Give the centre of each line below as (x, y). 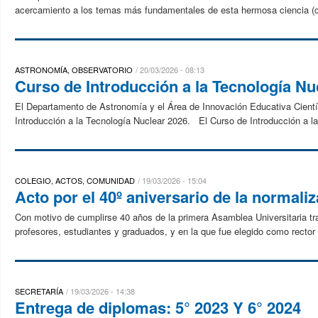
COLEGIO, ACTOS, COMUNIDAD (75, 180)
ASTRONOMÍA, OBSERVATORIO (74, 70)
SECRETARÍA (39, 291)
